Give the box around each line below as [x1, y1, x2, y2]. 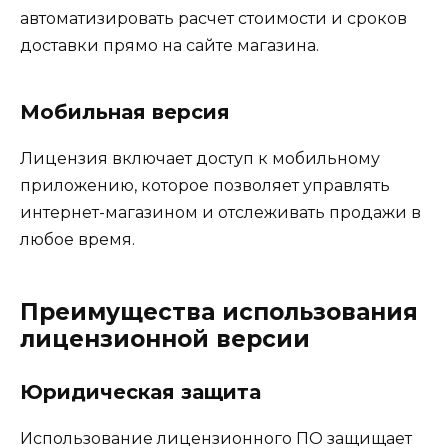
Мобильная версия [20, 99, 230, 124]
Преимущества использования [20, 297, 418, 326]
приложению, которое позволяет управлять [20, 175, 390, 195]
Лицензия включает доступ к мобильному [20, 148, 380, 168]
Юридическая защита [20, 379, 261, 404]
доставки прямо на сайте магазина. [20, 35, 319, 55]
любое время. [20, 229, 135, 249]
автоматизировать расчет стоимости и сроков [20, 8, 407, 28]
